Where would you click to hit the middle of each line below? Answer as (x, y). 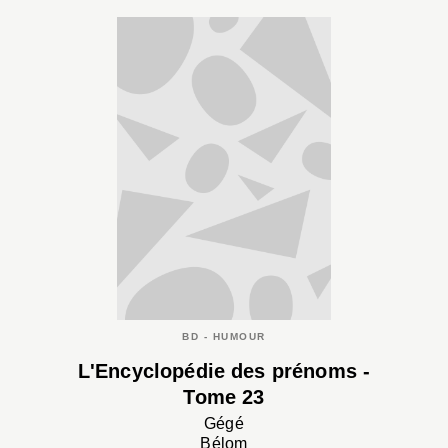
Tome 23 (224, 396)
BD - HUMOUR (224, 336)
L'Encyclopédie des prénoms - (224, 370)
